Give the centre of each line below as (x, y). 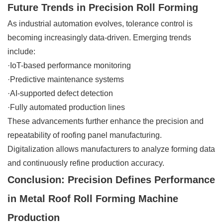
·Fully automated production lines (66, 107)
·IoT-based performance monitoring (69, 65)
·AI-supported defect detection (60, 93)
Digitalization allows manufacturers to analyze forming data (111, 149)
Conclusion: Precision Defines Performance (111, 179)
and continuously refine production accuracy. (86, 163)
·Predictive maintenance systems (66, 79)
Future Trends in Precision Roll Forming (103, 7)
